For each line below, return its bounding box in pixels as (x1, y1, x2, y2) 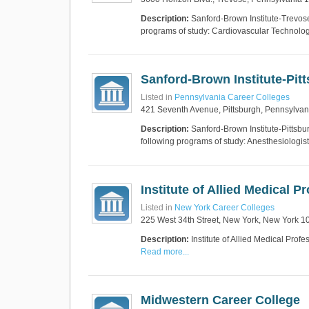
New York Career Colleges (175, 203, 275, 212)
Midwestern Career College (141, 293, 300, 307)
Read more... (141, 247, 189, 257)
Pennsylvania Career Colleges (175, 92, 290, 102)
